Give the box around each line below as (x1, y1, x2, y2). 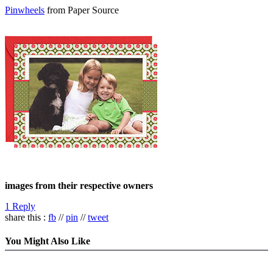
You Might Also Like (5, 235, 90, 246)
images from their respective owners (5, 180, 153, 191)
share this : (5, 211, 48, 222)
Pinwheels (5, 4, 44, 15)
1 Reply (5, 200, 35, 211)
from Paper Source (44, 4, 119, 15)
